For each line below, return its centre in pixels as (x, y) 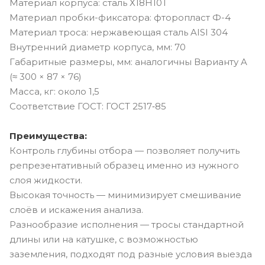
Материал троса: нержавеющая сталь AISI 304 (119, 32)
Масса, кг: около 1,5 (54, 91)
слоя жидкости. (46, 180)
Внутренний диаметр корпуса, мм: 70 (98, 47)
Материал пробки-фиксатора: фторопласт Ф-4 (120, 17)
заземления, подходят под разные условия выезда (131, 254)
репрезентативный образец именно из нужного (124, 165)
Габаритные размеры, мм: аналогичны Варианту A (128, 62)
